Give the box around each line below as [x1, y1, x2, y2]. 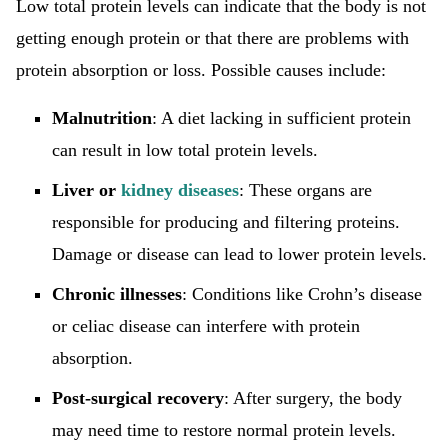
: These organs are [239, 180, 372, 200]
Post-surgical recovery [52, 388, 224, 408]
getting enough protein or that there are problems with [16, 28, 409, 48]
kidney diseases [121, 180, 239, 200]
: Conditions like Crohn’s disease [182, 284, 422, 304]
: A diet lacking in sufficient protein [152, 108, 411, 128]
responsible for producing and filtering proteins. [52, 212, 400, 232]
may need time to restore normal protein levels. [52, 420, 396, 440]
